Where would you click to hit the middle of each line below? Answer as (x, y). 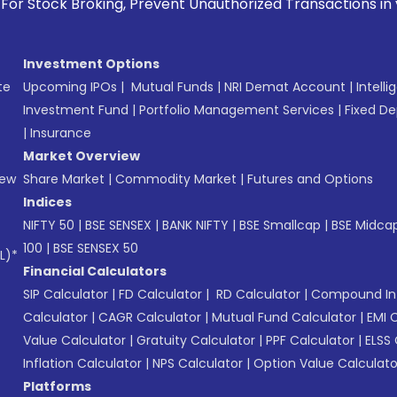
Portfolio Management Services (237, 109)
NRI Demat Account (285, 86)
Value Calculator (74, 340)
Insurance (61, 132)
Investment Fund (76, 109)
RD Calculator (257, 294)
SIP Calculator (66, 294)
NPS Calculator (198, 363)
